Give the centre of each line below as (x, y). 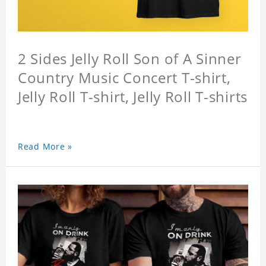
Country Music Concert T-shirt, (124, 78)
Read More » (45, 147)
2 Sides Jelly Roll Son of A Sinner (130, 59)
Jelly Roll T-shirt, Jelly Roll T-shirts (133, 97)
